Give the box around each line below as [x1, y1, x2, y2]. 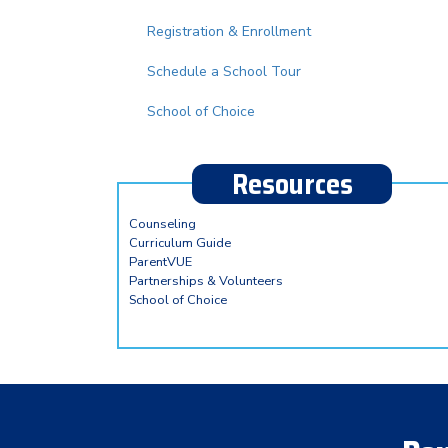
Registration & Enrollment [147, 22, 311, 41]
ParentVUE [129, 253, 192, 271]
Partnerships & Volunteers [129, 272, 283, 290]
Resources [231, 162, 353, 206]
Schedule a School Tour [147, 62, 301, 81]
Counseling [129, 215, 196, 233]
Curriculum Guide [129, 234, 231, 252]
